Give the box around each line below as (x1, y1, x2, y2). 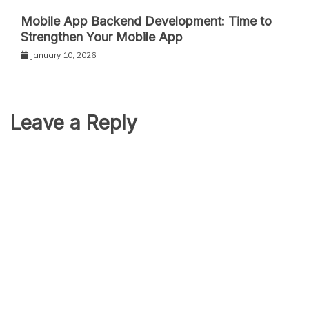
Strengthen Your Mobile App (21, 29, 183, 44)
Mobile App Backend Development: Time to (21, 13, 272, 28)
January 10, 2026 (30, 49, 96, 60)
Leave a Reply (10, 110, 137, 134)
